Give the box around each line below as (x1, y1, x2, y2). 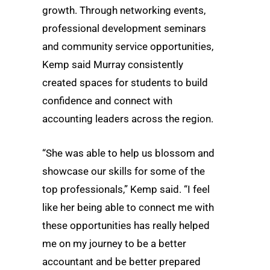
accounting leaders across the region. (42, 112, 213, 125)
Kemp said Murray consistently (42, 58, 183, 71)
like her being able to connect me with (42, 201, 214, 213)
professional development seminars (42, 22, 206, 34)
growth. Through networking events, (42, 4, 206, 16)
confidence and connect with (42, 94, 172, 107)
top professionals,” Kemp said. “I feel (42, 183, 210, 195)
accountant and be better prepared (42, 255, 201, 268)
